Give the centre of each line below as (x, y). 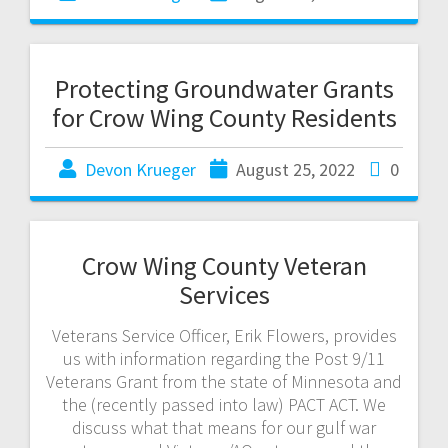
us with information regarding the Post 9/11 (224, 358)
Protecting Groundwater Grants (224, 88)
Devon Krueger (140, 169)
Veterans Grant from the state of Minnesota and (224, 381)
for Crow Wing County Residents (224, 117)
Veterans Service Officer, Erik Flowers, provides (224, 335)
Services (224, 294)
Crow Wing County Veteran (224, 265)
